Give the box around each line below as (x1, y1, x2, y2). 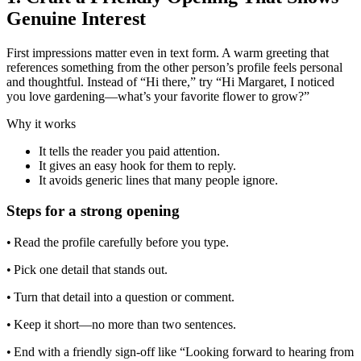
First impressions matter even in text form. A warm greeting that (6, 45, 329, 60)
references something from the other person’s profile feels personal (6, 60, 342, 74)
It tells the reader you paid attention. (39, 143, 220, 158)
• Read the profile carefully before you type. (6, 235, 229, 250)
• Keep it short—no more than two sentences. (6, 317, 236, 332)
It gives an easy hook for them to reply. (39, 158, 236, 172)
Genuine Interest (6, 7, 146, 29)
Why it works (6, 116, 76, 131)
